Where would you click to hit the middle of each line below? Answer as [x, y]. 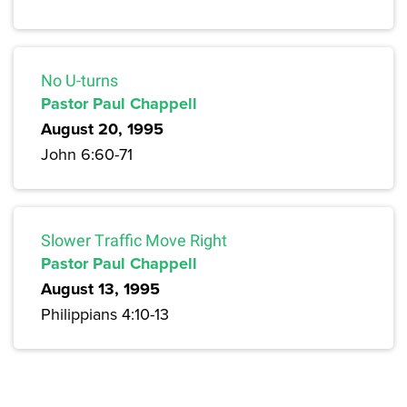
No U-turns [79, 81]
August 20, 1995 [102, 129]
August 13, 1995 [100, 289]
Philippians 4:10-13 [105, 314]
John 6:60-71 [87, 154]
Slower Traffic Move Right [134, 241]
